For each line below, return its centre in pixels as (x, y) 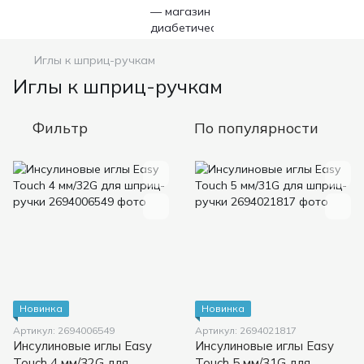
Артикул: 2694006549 (64, 330)
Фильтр (60, 128)
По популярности (256, 128)
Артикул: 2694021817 (246, 330)
